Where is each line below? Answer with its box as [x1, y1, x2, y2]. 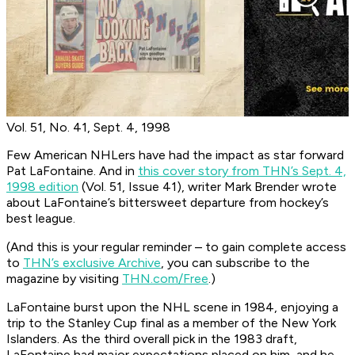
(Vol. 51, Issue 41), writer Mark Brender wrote [78, 179, 337, 195]
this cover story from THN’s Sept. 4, [138, 163, 346, 179]
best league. [6, 211, 75, 227]
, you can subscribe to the [161, 255, 310, 271]
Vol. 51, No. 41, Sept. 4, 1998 [6, 120, 170, 136]
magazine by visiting [6, 271, 122, 287]
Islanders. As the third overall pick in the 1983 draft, [6, 331, 297, 347]
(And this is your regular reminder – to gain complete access [6, 239, 346, 255]
